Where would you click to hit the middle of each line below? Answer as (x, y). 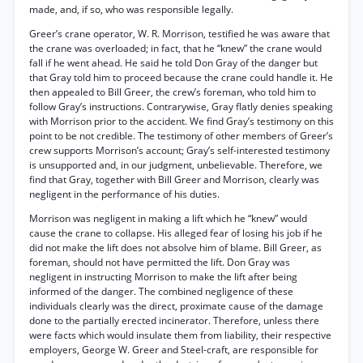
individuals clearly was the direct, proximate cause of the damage (176, 306)
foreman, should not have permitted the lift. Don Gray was (160, 262)
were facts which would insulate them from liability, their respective (180, 335)
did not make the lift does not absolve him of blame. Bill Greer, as (175, 248)
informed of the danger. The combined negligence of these (161, 291)
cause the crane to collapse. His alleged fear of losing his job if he (176, 233)
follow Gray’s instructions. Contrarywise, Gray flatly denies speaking (181, 107)
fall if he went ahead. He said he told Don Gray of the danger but (173, 63)
